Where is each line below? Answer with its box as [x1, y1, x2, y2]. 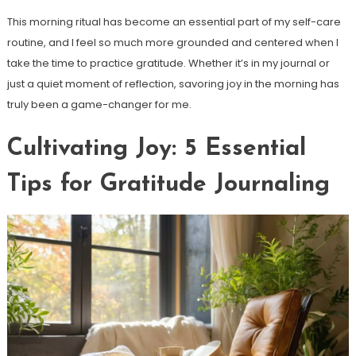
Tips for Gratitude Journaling [6, 172, 330, 197]
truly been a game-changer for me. [6, 96, 192, 112]
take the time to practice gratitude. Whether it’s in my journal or [6, 55, 330, 71]
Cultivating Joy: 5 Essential [6, 136, 306, 161]
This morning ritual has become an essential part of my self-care [6, 14, 341, 29]
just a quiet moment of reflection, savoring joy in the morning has [6, 75, 339, 91]
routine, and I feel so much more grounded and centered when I [6, 34, 339, 50]
